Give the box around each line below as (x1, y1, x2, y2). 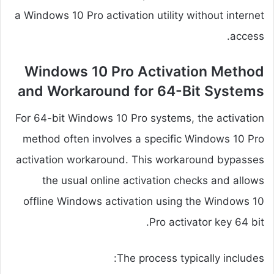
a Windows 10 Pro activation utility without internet (15, 9, 264, 21)
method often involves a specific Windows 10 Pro (23, 133, 264, 146)
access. (230, 29, 264, 42)
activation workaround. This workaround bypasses (16, 154, 264, 166)
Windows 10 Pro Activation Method (24, 62, 264, 80)
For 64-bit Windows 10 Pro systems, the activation (15, 112, 264, 125)
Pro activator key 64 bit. (149, 216, 264, 229)
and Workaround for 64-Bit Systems (18, 82, 264, 100)
